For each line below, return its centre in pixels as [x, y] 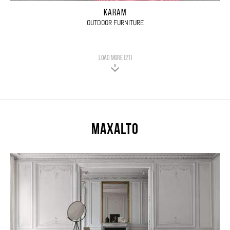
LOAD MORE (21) [115, 58]
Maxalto [115, 130]
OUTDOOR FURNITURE [115, 22]
